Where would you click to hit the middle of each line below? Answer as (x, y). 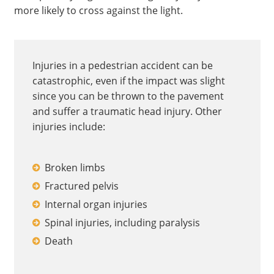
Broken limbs (75, 168)
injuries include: (68, 127)
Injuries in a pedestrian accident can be (122, 65)
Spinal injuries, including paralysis (122, 223)
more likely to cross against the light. (98, 10)
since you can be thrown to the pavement (128, 96)
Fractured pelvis (81, 186)
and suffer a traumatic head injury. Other (127, 111)
